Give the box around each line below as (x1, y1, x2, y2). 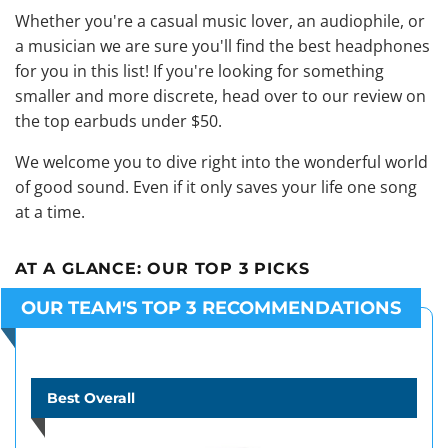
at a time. (15, 201, 85, 223)
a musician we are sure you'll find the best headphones (15, 35, 430, 57)
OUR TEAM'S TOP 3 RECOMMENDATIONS (21, 297, 401, 319)
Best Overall (47, 389, 135, 407)
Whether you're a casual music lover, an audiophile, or (15, 10, 425, 32)
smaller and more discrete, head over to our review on (15, 85, 426, 107)
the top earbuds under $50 (15, 110, 218, 132)
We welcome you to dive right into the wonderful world (15, 151, 428, 173)
